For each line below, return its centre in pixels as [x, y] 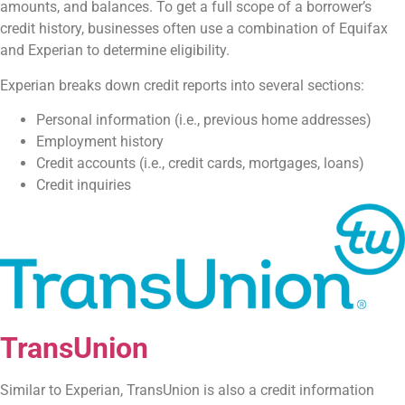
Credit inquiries [84, 184]
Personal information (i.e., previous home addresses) [204, 119]
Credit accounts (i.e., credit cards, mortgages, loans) [200, 163]
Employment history [100, 141]
